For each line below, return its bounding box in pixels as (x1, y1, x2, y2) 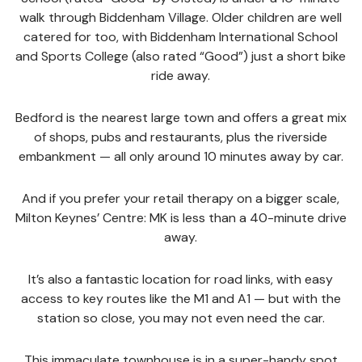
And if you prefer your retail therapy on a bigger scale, (22, 190, 340, 207)
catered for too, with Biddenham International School (23, 28, 339, 45)
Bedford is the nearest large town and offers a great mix (15, 109, 347, 126)
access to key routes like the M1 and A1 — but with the (20, 290, 341, 307)
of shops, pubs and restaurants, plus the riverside (34, 128, 328, 145)
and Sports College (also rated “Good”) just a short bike (15, 48, 347, 65)
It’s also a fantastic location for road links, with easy (28, 271, 334, 288)
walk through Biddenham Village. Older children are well (19, 9, 343, 26)
